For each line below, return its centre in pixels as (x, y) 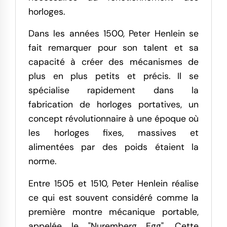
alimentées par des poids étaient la (113, 147)
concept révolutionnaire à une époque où (113, 119)
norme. (42, 161)
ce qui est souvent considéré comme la (113, 198)
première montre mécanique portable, (113, 212)
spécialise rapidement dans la (113, 90)
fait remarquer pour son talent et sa (113, 48)
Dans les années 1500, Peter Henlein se (113, 34)
